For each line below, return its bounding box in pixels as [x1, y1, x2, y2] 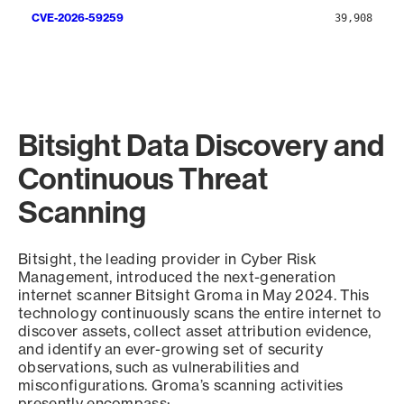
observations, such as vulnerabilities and [18, 358, 300, 377]
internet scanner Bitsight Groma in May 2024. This [18, 286, 370, 305]
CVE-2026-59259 [32, 11, 124, 25]
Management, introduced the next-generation [18, 268, 336, 287]
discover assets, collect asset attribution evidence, [18, 322, 372, 341]
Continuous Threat [18, 159, 268, 198]
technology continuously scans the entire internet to [18, 304, 382, 323]
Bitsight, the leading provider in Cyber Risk [18, 250, 317, 269]
